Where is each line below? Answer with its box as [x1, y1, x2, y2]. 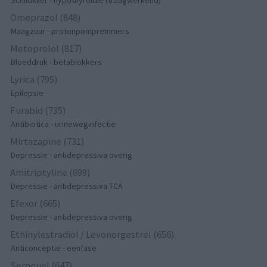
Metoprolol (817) [10, 42, 83, 55]
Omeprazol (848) [10, 11, 82, 24]
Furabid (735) [10, 104, 67, 117]
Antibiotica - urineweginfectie [11, 119, 116, 130]
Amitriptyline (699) [10, 166, 91, 179]
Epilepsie [11, 88, 44, 99]
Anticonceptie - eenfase [11, 243, 97, 254]
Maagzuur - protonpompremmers [11, 26, 130, 37]
